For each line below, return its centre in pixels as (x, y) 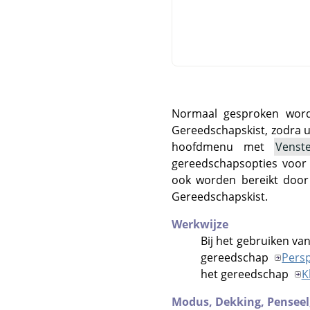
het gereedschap (246, 274)
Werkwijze (200, 224)
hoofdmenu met (223, 146)
